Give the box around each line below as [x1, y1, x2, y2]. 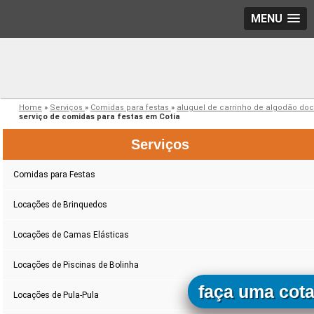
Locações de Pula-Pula [13, 290, 100, 301]
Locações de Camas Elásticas [13, 230, 130, 240]
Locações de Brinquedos [13, 200, 108, 210]
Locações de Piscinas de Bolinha [13, 260, 139, 271]
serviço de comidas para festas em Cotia [18, 112, 180, 122]
